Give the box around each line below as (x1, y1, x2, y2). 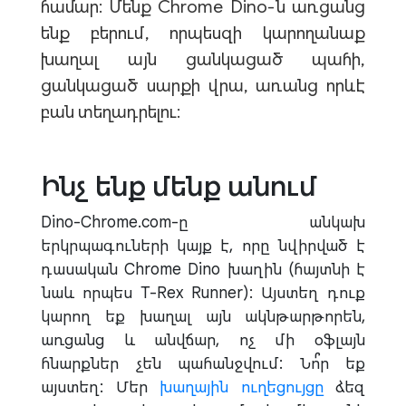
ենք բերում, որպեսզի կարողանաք (41, 22, 365, 44)
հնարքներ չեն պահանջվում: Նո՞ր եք (41, 353, 365, 373)
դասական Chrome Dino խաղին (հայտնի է (41, 259, 365, 279)
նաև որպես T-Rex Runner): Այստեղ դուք (41, 283, 365, 303)
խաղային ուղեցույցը (159, 377, 324, 397)
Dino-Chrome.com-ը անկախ (41, 212, 365, 232)
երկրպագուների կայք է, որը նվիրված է (41, 236, 365, 256)
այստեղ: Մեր (41, 377, 159, 397)
